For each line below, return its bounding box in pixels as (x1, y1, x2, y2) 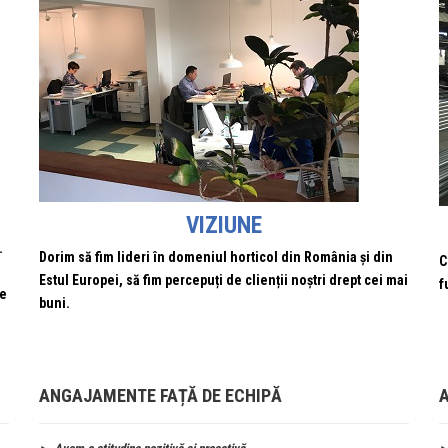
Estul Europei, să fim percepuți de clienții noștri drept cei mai (39, 272, 408, 288)
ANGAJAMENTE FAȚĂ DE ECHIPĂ (39, 385, 282, 406)
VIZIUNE (186, 211, 262, 239)
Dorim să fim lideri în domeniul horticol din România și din (39, 249, 393, 265)
